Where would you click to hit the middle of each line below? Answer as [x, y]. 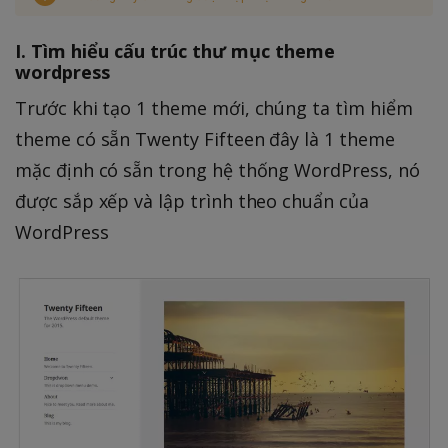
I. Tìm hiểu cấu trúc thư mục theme [175, 51]
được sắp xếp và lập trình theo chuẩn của [192, 200]
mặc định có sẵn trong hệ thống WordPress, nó [217, 169]
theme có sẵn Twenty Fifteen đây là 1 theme [205, 138]
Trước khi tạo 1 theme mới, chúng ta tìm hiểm [214, 107]
